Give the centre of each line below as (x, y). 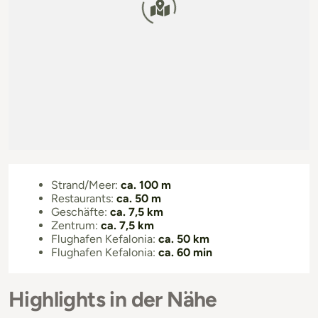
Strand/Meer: (84, 185)
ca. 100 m (146, 185)
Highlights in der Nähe (113, 299)
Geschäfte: (79, 212)
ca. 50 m (139, 198)
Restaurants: (82, 198)
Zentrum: (75, 225)
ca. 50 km (184, 238)
